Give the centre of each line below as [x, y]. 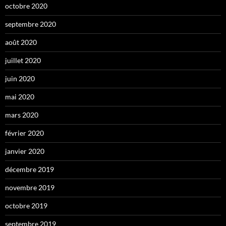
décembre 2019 [30, 169]
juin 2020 [20, 78]
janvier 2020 [25, 151]
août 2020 [21, 42]
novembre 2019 [30, 187]
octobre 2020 [26, 6]
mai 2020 [20, 96]
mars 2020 [22, 115]
